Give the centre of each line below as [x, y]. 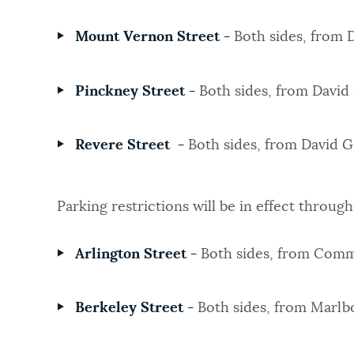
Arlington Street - [137, 254]
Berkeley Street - [136, 309]
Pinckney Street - [137, 91]
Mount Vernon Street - [154, 38]
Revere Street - [131, 145]
